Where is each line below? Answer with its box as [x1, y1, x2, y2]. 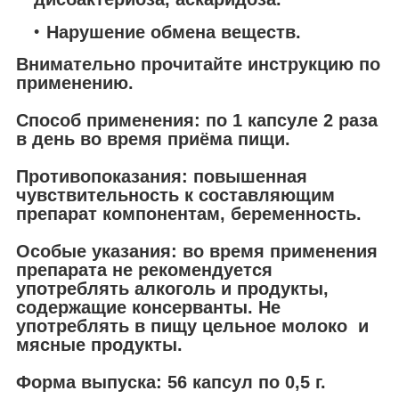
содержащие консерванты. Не [16, 297, 281, 318]
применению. [16, 73, 134, 94]
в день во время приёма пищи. [16, 129, 290, 150]
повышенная [188, 167, 307, 187]
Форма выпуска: [16, 372, 167, 393]
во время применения [177, 241, 378, 262]
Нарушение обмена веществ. [46, 21, 301, 42]
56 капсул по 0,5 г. [167, 372, 326, 393]
